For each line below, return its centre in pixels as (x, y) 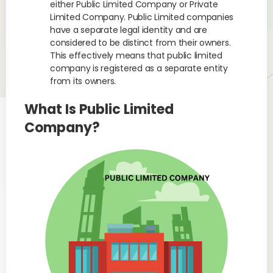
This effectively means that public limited (136, 55)
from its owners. (83, 81)
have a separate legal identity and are (129, 30)
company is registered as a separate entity (139, 68)
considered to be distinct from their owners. (140, 43)
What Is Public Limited (99, 109)
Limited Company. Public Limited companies (142, 17)
